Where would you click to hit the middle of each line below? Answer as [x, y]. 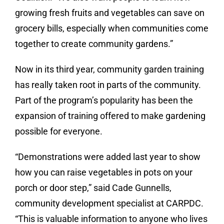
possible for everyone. [59, 131]
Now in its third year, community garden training [109, 69]
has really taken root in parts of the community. [108, 85]
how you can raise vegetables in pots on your [104, 172]
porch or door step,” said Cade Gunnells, [93, 188]
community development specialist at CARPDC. [109, 203]
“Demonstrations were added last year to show [108, 157]
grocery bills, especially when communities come [112, 28]
